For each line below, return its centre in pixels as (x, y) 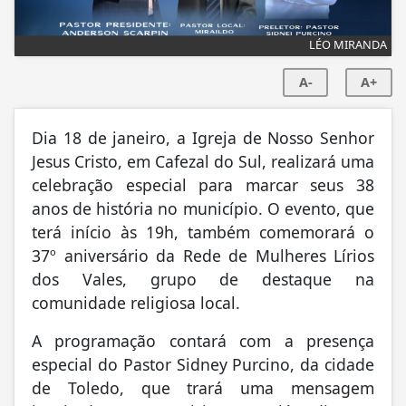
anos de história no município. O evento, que (203, 211)
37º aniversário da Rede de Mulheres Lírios (203, 258)
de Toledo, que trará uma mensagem (203, 390)
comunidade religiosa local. (136, 305)
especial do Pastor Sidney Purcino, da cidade (203, 367)
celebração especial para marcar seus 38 (203, 187)
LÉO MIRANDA (348, 47)
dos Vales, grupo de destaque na (203, 281)
